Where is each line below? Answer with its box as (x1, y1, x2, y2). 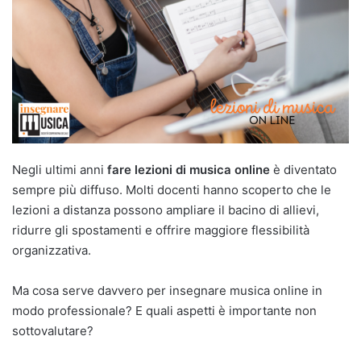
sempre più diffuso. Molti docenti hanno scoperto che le (12, 181, 331, 197)
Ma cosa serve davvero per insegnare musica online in (12, 282, 322, 298)
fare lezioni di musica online (107, 161, 270, 177)
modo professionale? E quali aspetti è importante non (12, 302, 317, 318)
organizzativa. (12, 242, 91, 258)
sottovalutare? (12, 322, 93, 338)
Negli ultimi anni (12, 161, 107, 177)
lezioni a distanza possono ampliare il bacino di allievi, (12, 201, 319, 218)
